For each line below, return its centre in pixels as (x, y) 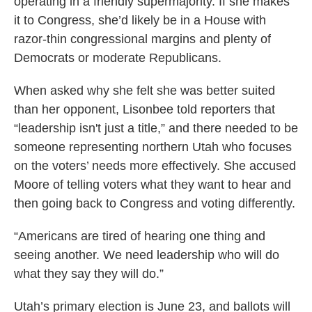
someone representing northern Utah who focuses (153, 147)
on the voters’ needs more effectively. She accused (155, 166)
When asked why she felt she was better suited (145, 91)
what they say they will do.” (89, 274)
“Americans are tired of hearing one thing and (140, 236)
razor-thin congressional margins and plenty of (142, 39)
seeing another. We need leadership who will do (147, 255)
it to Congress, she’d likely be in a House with (140, 21)
